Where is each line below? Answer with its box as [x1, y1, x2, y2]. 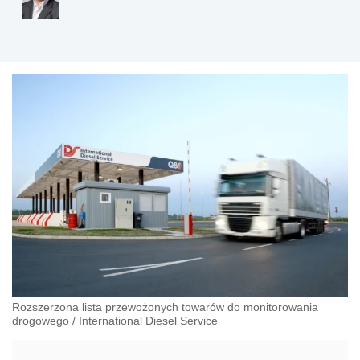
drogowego [12, 313, 69, 327]
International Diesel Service [79, 313, 218, 327]
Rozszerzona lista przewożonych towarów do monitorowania [12, 300, 318, 313]
